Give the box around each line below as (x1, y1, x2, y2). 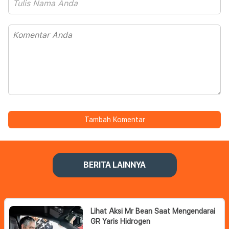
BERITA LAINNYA (83, 160, 146, 170)
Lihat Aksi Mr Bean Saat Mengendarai (90, 207, 216, 215)
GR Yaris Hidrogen (90, 217, 151, 225)
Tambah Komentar (84, 116, 145, 124)
